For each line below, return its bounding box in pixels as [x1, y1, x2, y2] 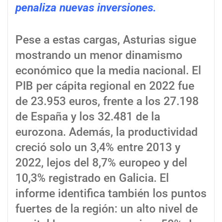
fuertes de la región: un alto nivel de [15, 202, 198, 216]
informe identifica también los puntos [15, 186, 207, 200]
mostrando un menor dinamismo [15, 48, 182, 62]
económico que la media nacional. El [15, 63, 201, 77]
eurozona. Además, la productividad [15, 125, 198, 139]
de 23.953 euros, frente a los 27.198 [15, 94, 199, 108]
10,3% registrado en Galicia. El [15, 171, 169, 185]
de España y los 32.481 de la [15, 110, 160, 123]
